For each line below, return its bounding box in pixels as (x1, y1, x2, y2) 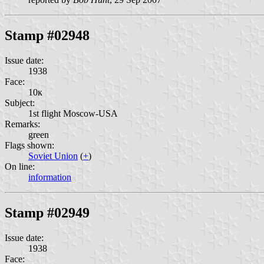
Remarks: (5, 118, 40, 129)
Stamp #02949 (5, 204, 90, 220)
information (28, 171, 71, 182)
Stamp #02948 (5, 27, 90, 43)
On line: (5, 161, 35, 171)
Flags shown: (5, 140, 54, 150)
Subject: (5, 97, 35, 108)
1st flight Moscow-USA (28, 108, 118, 118)
